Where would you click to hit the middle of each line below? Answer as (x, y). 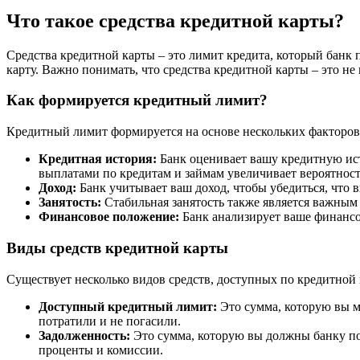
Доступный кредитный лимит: (128, 306)
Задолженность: (84, 335)
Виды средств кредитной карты (117, 247)
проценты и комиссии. (101, 350)
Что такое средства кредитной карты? (175, 20)
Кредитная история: (98, 159)
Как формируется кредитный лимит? (137, 100)
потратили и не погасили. (110, 321)
